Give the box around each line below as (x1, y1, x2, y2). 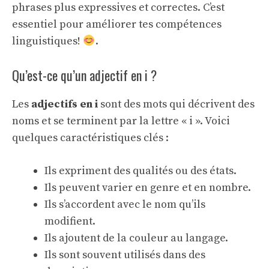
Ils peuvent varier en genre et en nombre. (44, 181, 251, 195)
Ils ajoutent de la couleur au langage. (44, 231, 228, 245)
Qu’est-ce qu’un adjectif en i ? (12, 65, 157, 85)
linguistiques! (12, 34, 83, 48)
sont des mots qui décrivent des (98, 97, 255, 111)
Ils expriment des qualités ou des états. (44, 164, 237, 178)
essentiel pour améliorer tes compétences (12, 17, 222, 31)
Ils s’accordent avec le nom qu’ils (44, 198, 205, 211)
